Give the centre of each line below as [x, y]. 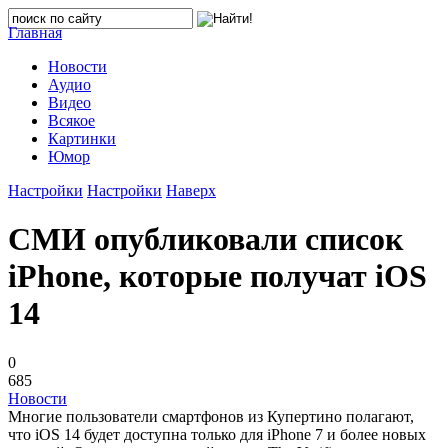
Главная [35, 32]
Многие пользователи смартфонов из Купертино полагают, [211, 416]
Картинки [82, 138]
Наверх [191, 190]
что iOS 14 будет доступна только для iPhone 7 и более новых [217, 434]
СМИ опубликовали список [205, 239]
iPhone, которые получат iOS [217, 276]
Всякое [71, 120]
